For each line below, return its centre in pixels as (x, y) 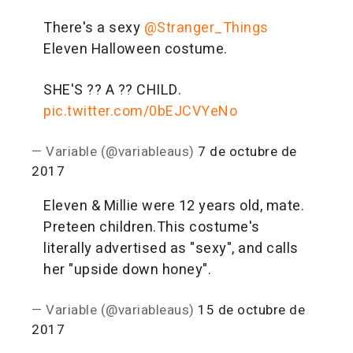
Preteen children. (100, 227)
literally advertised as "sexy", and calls (171, 248)
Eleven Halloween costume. (136, 49)
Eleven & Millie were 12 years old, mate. (174, 206)
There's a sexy (94, 28)
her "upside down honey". (127, 269)
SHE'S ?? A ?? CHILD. (112, 90)
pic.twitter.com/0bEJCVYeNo (140, 111)
